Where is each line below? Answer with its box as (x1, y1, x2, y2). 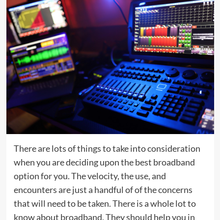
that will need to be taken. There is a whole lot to (13, 197, 196, 209)
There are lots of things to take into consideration (13, 142, 200, 154)
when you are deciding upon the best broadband (13, 156, 195, 167)
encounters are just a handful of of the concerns (13, 184, 192, 195)
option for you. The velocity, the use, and (13, 170, 166, 181)
